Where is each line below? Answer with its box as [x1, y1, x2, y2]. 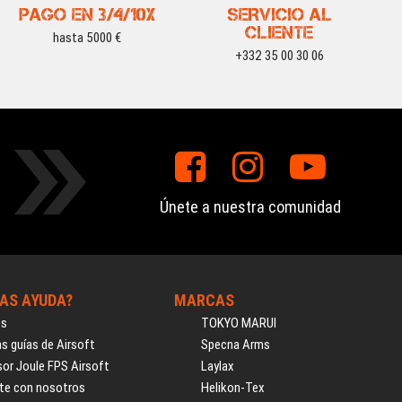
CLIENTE [245, 22, 313, 42]
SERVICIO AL [226, 4, 332, 24]
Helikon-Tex [201, 380, 266, 396]
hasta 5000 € [53, 30, 121, 46]
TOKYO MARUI [201, 315, 277, 331]
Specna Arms [201, 336, 271, 353]
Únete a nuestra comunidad [159, 197, 341, 216]
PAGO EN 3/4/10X [19, 4, 155, 24]
